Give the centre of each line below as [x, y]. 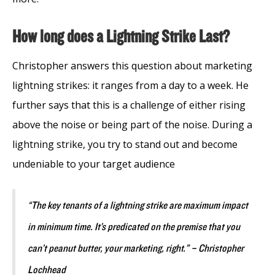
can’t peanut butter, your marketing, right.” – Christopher [136, 248]
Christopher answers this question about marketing [132, 65]
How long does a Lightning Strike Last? [121, 37]
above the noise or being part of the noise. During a [132, 124]
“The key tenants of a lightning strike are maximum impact [138, 205]
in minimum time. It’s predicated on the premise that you [134, 227]
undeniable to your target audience [95, 164]
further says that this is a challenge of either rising [129, 105]
